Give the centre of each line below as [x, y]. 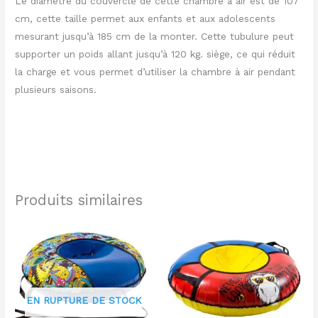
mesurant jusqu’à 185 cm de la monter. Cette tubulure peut [155, 37]
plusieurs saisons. [56, 90]
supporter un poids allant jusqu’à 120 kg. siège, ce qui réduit [155, 54]
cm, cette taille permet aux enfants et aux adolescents [146, 19]
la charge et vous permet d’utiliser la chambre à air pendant [155, 72]
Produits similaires [79, 200]
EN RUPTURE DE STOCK [83, 301]
